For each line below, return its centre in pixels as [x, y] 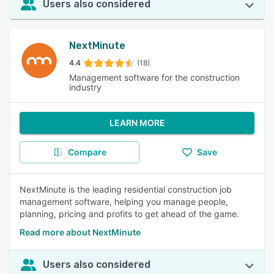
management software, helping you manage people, [124, 202]
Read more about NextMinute [80, 232]
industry [85, 87]
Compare [87, 152]
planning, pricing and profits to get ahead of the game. [129, 214]
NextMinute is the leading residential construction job [126, 189]
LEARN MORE [137, 123]
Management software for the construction [154, 77]
